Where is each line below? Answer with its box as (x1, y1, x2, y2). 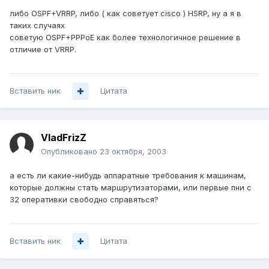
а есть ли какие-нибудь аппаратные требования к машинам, (10, 171, 246, 181)
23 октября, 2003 (100, 147, 166, 157)
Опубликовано (41, 147, 100, 157)
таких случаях (10, 20, 65, 31)
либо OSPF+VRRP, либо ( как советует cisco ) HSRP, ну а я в (10, 8, 241, 19)
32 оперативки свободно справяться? (10, 195, 159, 205)
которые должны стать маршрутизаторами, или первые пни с (10, 183, 252, 193)
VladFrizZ (41, 131, 86, 144)
